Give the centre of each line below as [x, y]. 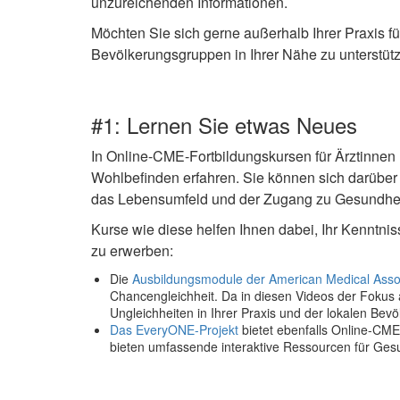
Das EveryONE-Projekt [174, 329]
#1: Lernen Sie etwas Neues [224, 124]
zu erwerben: [132, 250]
